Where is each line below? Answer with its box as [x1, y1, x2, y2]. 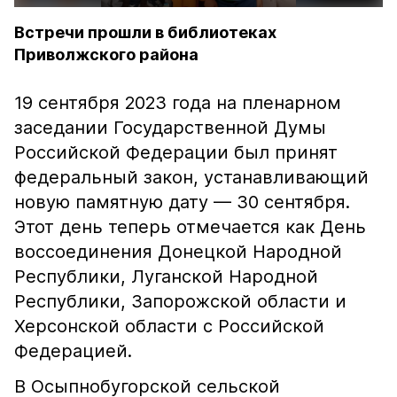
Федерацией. [14, 340, 137, 362]
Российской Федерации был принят [14, 142, 338, 163]
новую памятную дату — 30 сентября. [14, 191, 350, 213]
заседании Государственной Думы [14, 117, 326, 138]
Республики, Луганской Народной [14, 266, 318, 287]
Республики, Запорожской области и [14, 291, 346, 312]
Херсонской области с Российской [14, 315, 324, 337]
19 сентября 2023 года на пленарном [14, 92, 341, 113]
